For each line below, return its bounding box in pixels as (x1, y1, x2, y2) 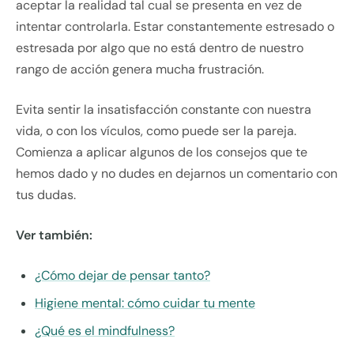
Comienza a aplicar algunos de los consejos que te (16, 144, 307, 161)
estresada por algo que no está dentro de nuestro (16, 40, 303, 57)
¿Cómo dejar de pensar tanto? (35, 267, 210, 284)
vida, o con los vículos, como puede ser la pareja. (16, 122, 296, 140)
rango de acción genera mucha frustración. (16, 61, 264, 78)
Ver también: (16, 227, 92, 244)
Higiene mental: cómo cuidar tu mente (35, 295, 255, 312)
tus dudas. (16, 186, 76, 204)
